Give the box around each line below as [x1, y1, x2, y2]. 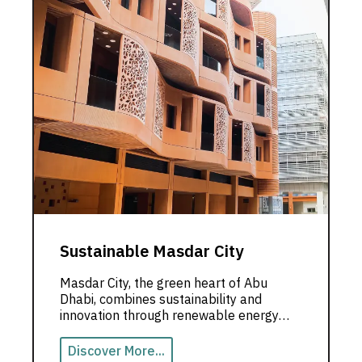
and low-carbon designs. [60, 322, 202, 343]
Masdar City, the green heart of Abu [60, 274, 267, 294]
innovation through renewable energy [60, 306, 279, 326]
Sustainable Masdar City [60, 239, 243, 264]
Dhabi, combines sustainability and [60, 290, 262, 310]
